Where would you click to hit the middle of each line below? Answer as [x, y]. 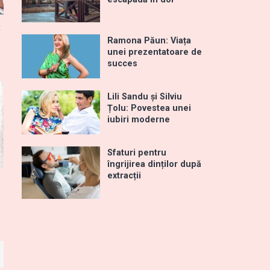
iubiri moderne [139, 120]
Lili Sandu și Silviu [145, 97]
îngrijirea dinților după [154, 165]
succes [122, 64]
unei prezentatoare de [155, 52]
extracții [124, 176]
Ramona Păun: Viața [149, 41]
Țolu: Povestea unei [149, 108]
